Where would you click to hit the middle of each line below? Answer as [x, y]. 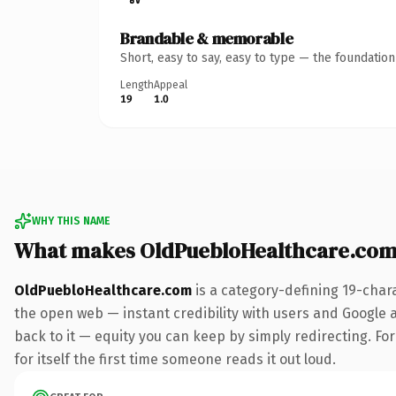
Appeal [171, 84]
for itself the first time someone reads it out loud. [175, 359]
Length [137, 84]
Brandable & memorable [207, 38]
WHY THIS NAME [71, 221]
